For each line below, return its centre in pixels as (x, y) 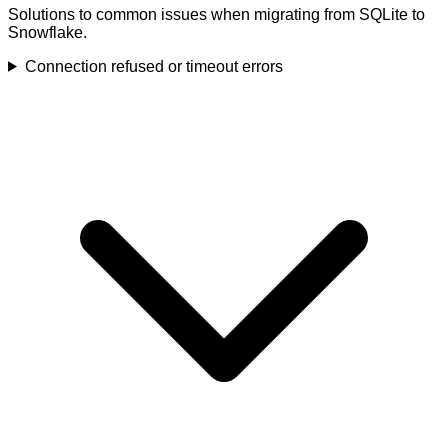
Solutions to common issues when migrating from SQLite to (216, 14)
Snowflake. (47, 32)
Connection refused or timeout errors (153, 66)
